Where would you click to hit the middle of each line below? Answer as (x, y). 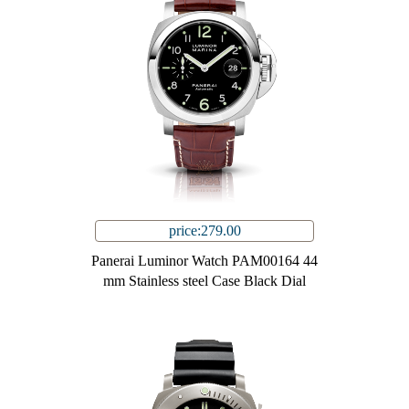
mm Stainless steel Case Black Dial (204, 281)
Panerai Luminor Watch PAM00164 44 (204, 261)
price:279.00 (204, 231)
